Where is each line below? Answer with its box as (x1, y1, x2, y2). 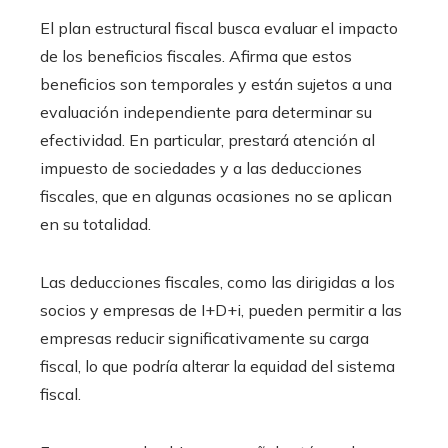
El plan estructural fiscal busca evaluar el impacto (40, 18, 398, 39)
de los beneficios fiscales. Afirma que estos (40, 46, 352, 67)
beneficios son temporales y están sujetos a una (40, 74, 392, 95)
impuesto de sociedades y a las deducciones (40, 158, 362, 179)
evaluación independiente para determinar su (40, 102, 372, 123)
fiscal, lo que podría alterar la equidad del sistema (40, 356, 395, 377)
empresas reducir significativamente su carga (40, 328, 369, 349)
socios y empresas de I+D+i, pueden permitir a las (40, 300, 402, 321)
